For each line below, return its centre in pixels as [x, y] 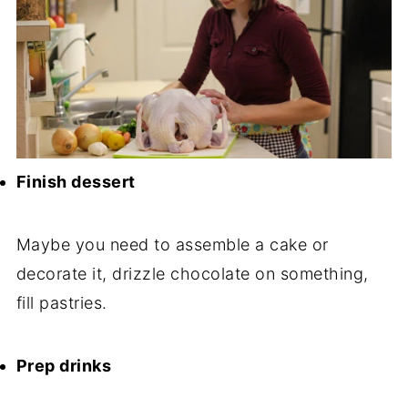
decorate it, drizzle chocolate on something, [192, 273]
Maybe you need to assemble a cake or [172, 244]
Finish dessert [76, 181]
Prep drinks [64, 365]
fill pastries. [61, 302]
